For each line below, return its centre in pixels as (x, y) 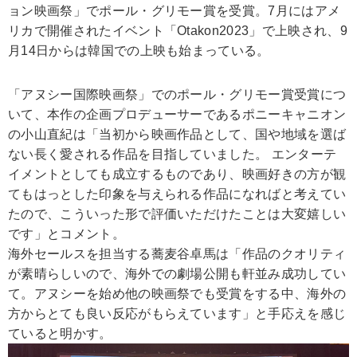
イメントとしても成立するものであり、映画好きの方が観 (177, 175)
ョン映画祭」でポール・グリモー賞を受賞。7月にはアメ (175, 11)
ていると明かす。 (60, 334)
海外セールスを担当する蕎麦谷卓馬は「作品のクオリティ (177, 254)
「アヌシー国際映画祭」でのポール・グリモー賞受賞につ (177, 95)
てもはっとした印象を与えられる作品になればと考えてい (177, 194)
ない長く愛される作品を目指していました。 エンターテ (173, 155)
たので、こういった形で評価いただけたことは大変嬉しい (177, 214)
